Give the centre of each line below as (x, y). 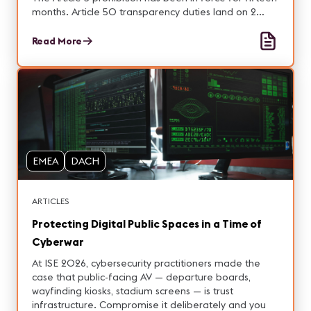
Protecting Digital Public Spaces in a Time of (147, 224)
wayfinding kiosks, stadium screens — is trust (133, 291)
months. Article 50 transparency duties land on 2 (144, 12)
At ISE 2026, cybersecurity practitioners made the (146, 263)
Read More (57, 41)
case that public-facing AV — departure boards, (141, 277)
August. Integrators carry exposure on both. (133, 26)
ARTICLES (50, 201)
